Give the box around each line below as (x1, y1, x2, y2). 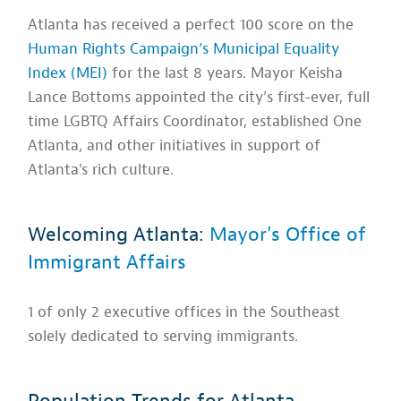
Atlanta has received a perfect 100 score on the (28, 15, 354, 35)
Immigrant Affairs (28, 250, 187, 276)
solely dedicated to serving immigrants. (28, 326, 299, 346)
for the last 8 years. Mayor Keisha (107, 64, 344, 83)
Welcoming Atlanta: (28, 222, 210, 248)
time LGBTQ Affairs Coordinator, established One (28, 112, 363, 132)
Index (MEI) (28, 64, 108, 83)
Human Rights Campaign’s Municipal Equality (28, 39, 340, 59)
